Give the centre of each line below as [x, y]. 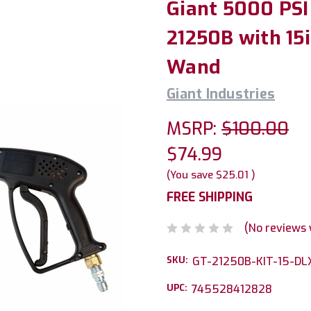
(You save [190, 175]
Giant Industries [221, 94]
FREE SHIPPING [210, 197]
